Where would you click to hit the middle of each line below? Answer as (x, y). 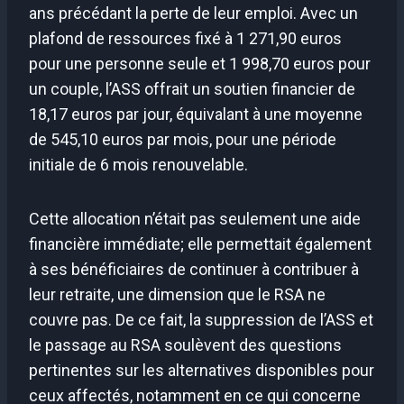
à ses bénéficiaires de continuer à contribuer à (194, 270)
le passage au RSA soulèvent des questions (185, 345)
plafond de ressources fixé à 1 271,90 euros (185, 39)
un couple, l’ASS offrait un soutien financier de (192, 89)
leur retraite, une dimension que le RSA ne (177, 295)
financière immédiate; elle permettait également (200, 244)
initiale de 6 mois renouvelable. (138, 165)
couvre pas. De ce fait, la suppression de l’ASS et (201, 320)
